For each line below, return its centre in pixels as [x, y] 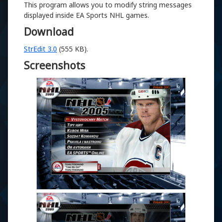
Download [49, 32]
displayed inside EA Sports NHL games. [86, 15]
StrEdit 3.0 [40, 49]
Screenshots [55, 65]
